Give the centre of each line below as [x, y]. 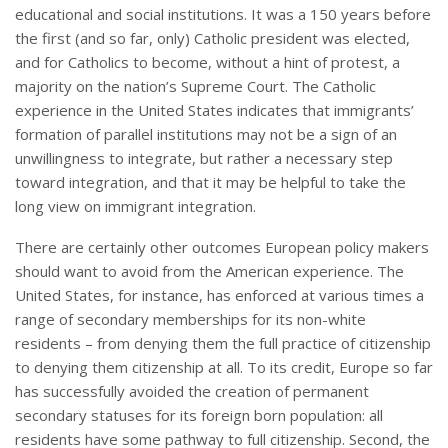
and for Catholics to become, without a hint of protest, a [207, 62]
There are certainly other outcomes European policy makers [222, 247]
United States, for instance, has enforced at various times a [219, 295]
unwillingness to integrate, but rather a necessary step [204, 158]
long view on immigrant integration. [135, 206]
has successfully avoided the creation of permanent [192, 391]
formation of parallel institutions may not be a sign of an [206, 134]
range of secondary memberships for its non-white [190, 319]
